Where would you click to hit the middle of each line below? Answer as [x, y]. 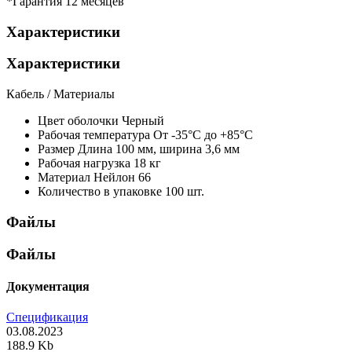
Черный [143, 121]
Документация [48, 286]
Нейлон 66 [122, 178]
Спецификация [47, 317]
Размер [56, 149]
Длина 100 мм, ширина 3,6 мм [159, 149]
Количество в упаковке [100, 192]
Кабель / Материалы [60, 94]
